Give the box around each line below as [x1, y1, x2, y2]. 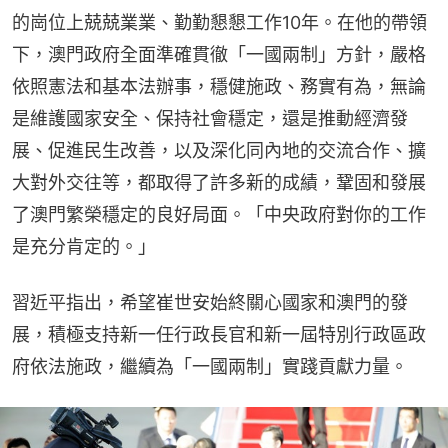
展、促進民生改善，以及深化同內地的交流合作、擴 [12, 140, 426, 162]
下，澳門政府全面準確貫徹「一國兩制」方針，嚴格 [12, 44, 426, 66]
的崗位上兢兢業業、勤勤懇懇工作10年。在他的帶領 [12, 12, 427, 34]
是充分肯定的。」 [12, 236, 156, 258]
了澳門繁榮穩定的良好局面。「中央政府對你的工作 [12, 204, 426, 226]
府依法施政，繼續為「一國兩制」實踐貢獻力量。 [12, 356, 408, 378]
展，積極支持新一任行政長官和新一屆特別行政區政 [12, 324, 426, 346]
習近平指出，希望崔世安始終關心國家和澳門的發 [12, 292, 408, 314]
